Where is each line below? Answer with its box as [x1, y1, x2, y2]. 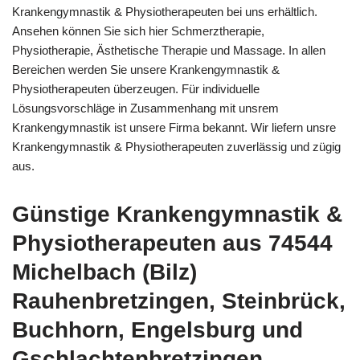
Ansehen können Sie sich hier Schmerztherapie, [12, 24, 264, 38]
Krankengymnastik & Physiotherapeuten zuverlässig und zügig [12, 140, 341, 153]
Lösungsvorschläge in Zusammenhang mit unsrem [12, 101, 279, 115]
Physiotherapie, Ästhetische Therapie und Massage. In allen [12, 43, 325, 57]
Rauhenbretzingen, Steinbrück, [12, 288, 346, 313]
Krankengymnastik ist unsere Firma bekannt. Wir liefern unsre [12, 121, 336, 134]
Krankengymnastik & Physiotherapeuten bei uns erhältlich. [12, 5, 317, 18]
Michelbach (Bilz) [12, 260, 197, 284]
